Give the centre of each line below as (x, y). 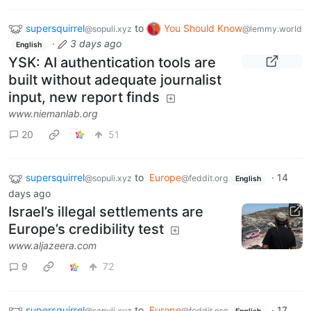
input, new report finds (84, 98)
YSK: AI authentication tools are (112, 63)
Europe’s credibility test (86, 229)
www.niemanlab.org (53, 114)
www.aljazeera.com (52, 245)
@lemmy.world (272, 28)
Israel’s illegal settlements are (106, 211)
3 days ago (95, 44)
